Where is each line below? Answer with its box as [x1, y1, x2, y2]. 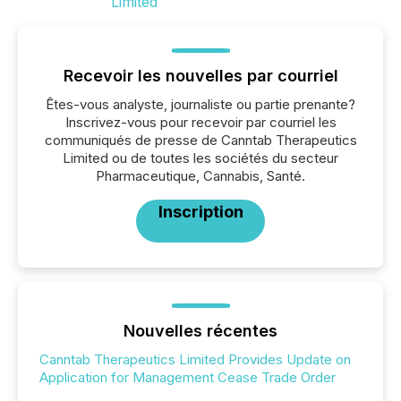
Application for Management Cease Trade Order [39, 369, 336, 386]
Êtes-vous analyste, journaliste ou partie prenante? [46, 96, 355, 113]
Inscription [158, 202, 243, 221]
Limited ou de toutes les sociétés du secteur [63, 149, 338, 166]
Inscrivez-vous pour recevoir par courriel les [64, 114, 337, 131]
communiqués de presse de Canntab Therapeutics [44, 132, 357, 149]
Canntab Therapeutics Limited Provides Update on [39, 351, 351, 368]
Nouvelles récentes [124, 321, 277, 340]
